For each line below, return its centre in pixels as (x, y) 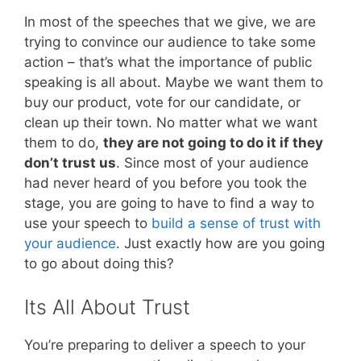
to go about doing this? (99, 264)
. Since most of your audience (212, 163)
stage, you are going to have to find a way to (169, 203)
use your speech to (88, 224)
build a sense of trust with (236, 224)
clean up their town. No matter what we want (171, 123)
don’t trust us (70, 163)
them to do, (64, 143)
